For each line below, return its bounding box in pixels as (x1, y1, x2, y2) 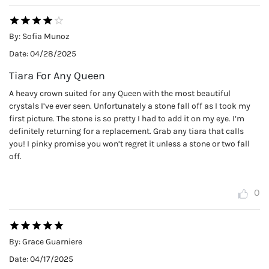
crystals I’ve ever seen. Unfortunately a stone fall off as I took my (9, 101, 250, 112)
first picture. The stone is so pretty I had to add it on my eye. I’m (9, 113, 244, 124)
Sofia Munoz (22, 31, 70, 42)
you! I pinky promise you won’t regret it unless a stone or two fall (9, 139, 250, 150)
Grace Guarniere (22, 236, 82, 247)
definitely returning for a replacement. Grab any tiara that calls (9, 126, 244, 137)
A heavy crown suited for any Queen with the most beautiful (9, 88, 231, 99)
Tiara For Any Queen (9, 69, 105, 83)
